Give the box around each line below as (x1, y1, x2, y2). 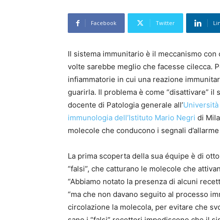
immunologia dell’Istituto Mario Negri (68, 113, 195, 123)
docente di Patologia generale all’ (68, 100, 183, 110)
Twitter (156, 19, 175, 27)
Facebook (91, 19, 116, 27)
